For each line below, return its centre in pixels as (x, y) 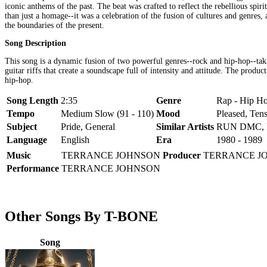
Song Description (35, 43)
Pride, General (88, 126)
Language (27, 139)
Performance (33, 168)
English (75, 139)
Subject (22, 126)
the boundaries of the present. (55, 25)
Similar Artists (185, 126)
